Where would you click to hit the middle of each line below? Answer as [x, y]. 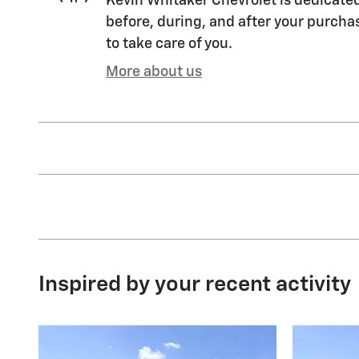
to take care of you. [169, 44]
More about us [154, 73]
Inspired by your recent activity [195, 285]
